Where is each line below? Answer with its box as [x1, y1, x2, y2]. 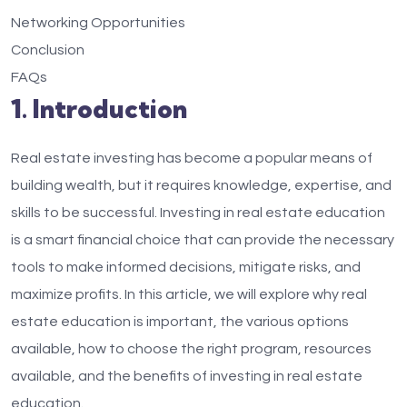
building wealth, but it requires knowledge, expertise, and [11, 178, 392, 193]
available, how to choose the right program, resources [11, 342, 372, 356]
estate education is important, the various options [11, 314, 349, 329]
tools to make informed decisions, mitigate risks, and [11, 260, 361, 274]
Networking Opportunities [11, 15, 185, 30]
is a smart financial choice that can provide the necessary [11, 233, 394, 247]
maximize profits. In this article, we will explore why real [11, 287, 367, 302]
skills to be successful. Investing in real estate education [11, 205, 385, 220]
